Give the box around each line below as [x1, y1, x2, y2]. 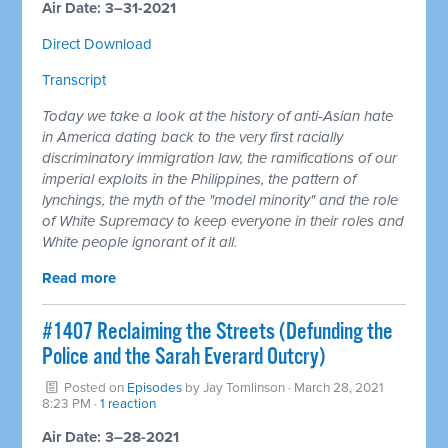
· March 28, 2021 [285, 379, 385, 396]
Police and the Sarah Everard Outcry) [42, 342, 326, 372]
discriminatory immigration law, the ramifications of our [42, 148, 398, 167]
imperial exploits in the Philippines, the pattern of [42, 169, 357, 188]
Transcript [42, 70, 107, 89]
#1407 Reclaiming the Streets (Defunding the [42, 317, 394, 347]
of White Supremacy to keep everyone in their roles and [42, 211, 405, 230]
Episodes [127, 379, 183, 396]
